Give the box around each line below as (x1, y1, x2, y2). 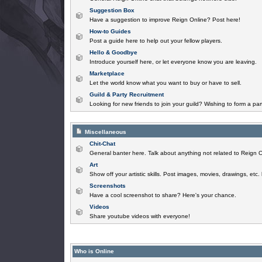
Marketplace (89, 70, 125, 77)
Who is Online (74, 248, 114, 254)
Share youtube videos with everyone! (89, 213, 190, 219)
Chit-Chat (89, 140, 115, 147)
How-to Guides (89, 28, 131, 35)
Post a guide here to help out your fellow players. (89, 37, 222, 44)
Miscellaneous (84, 129, 126, 135)
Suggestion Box (89, 7, 135, 13)
